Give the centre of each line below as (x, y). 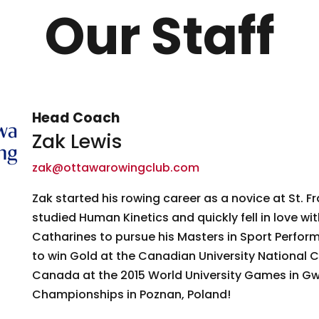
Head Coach (75, 117)
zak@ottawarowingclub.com (115, 167)
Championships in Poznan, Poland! (131, 294)
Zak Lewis (77, 141)
